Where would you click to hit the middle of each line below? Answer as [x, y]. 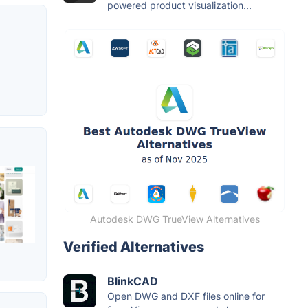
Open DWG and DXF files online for [186, 296]
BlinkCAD [133, 281]
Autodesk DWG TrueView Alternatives [175, 219]
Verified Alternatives [134, 246]
